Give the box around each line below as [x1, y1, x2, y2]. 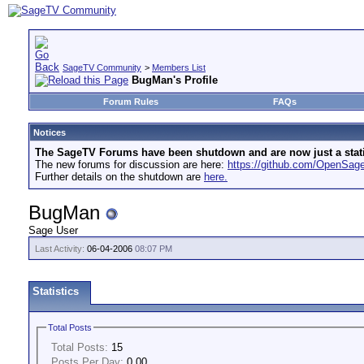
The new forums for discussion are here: [35, 158, 227, 171]
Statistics [32, 285, 79, 297]
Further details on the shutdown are [35, 171, 204, 183]
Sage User [28, 224, 78, 236]
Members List [152, 63, 206, 72]
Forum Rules [102, 97, 158, 106]
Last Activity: [35, 244, 84, 253]
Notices [33, 128, 66, 137]
